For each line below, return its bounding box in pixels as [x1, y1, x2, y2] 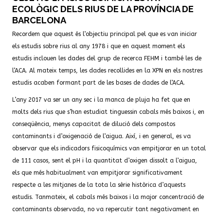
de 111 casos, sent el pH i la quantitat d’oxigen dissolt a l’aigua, [12, 157, 197, 164]
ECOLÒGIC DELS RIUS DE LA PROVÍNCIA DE [12, 4, 194, 14]
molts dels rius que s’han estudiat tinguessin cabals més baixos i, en [12, 109, 204, 115]
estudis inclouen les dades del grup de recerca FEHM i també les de [12, 55, 201, 62]
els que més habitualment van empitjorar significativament [12, 169, 182, 176]
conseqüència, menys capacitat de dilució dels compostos [12, 121, 175, 127]
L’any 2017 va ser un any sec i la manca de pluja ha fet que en [12, 96, 190, 103]
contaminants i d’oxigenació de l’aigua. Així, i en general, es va [12, 133, 191, 140]
